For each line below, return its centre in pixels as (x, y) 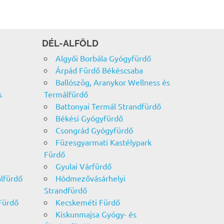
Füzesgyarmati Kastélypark (104, 142)
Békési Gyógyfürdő (89, 118)
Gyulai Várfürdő (84, 166)
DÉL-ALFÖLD (70, 43)
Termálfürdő (66, 94)
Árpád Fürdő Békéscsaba (99, 70)
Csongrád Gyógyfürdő (94, 130)
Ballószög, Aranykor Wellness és (113, 82)
